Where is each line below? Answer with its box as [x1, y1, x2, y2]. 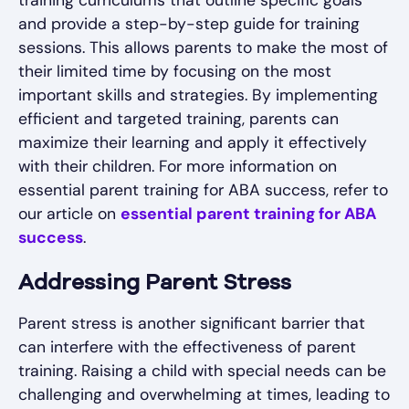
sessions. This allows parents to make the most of [18, 37, 388, 58]
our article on [18, 204, 121, 225]
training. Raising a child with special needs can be [18, 361, 386, 382]
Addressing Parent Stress [18, 273, 291, 296]
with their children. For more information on [18, 156, 337, 177]
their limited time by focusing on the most [18, 61, 331, 82]
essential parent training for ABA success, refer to [18, 180, 388, 201]
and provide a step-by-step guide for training [18, 14, 360, 35]
